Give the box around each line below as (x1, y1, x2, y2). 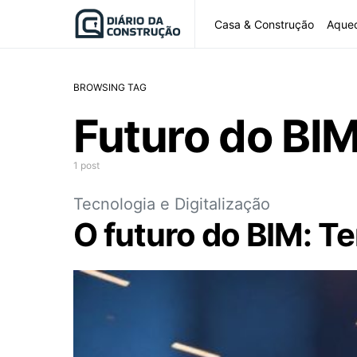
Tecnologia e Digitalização (73, 194, 270, 214)
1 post (73, 159, 100, 171)
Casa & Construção (214, 17, 314, 31)
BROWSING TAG (73, 81, 147, 93)
